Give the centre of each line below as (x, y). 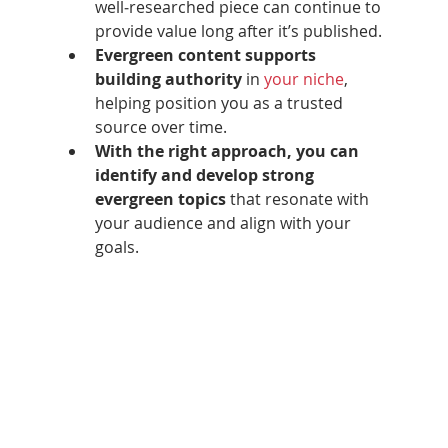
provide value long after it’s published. (238, 30)
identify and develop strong (206, 174)
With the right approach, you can (228, 150)
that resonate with (299, 198)
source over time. (160, 126)
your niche (303, 78)
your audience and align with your (224, 222)
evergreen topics (160, 198)
